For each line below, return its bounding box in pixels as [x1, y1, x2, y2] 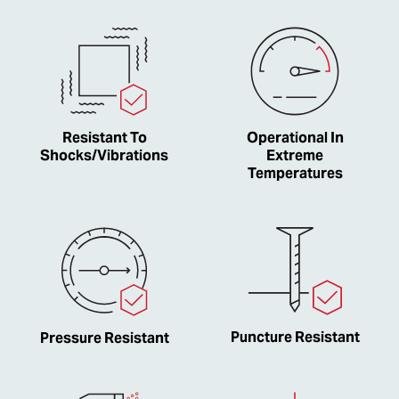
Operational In [246, 127, 344, 147]
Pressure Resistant [39, 328, 169, 347]
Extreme [266, 145, 323, 165]
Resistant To [61, 127, 147, 147]
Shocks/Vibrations [40, 145, 168, 165]
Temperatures [247, 163, 343, 183]
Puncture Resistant [230, 327, 360, 346]
